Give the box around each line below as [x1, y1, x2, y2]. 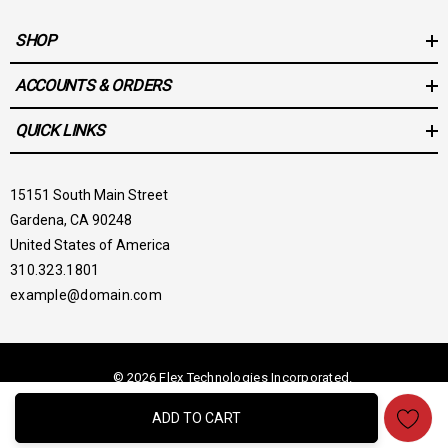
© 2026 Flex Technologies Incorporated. [112, 370, 353, 385]
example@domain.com [10, 287, 163, 303]
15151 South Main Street [10, 187, 168, 203]
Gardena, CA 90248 [10, 212, 132, 228]
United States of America [10, 237, 170, 253]
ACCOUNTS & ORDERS [15, 75, 171, 95]
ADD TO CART [152, 410, 241, 426]
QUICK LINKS [15, 120, 105, 140]
